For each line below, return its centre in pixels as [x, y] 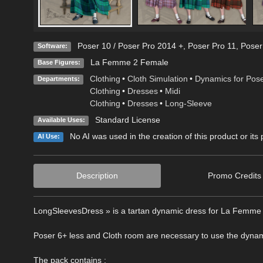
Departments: [58, 79]
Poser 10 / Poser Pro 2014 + [130, 46]
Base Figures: [59, 63]
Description [97, 176]
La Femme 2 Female [129, 63]
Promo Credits [235, 176]
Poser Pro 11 [212, 46]
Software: [52, 46]
